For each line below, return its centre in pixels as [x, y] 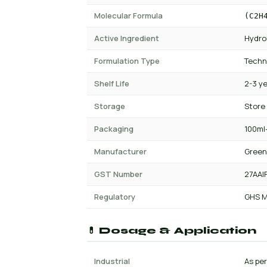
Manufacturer [120, 151]
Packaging [114, 129]
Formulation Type [127, 61]
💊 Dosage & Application [172, 231]
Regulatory [115, 197]
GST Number [118, 174]
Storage [110, 106]
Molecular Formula [128, 15]
